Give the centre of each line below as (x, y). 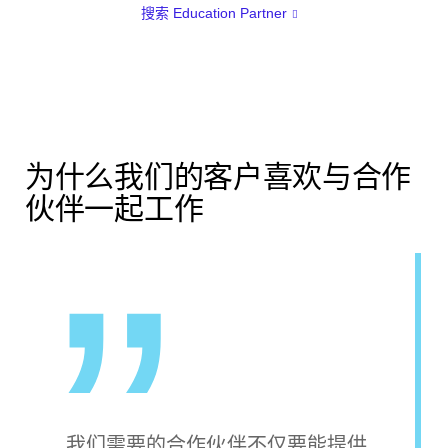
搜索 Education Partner (213, 12)
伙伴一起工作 (114, 208)
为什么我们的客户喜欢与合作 (218, 176)
